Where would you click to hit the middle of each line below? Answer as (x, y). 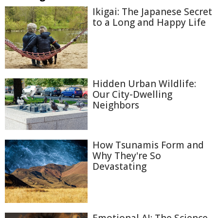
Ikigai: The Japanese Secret (152, 12)
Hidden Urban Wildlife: (144, 83)
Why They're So (127, 155)
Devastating (119, 166)
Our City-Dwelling (132, 94)
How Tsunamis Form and (148, 145)
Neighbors (116, 105)
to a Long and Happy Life (149, 22)
